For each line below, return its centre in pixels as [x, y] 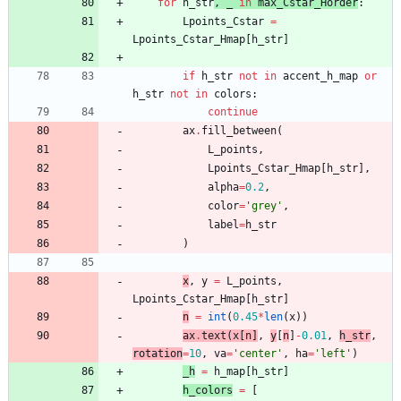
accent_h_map [320, 77]
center [258, 354]
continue [233, 112]
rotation [158, 354]
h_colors [208, 391]
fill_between [239, 131]
